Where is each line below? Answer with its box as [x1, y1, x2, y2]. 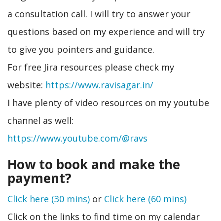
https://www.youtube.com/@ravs [7, 132, 147, 144]
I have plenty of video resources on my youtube [7, 96, 209, 109]
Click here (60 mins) [104, 193, 186, 205]
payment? [7, 169, 72, 187]
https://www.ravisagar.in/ [45, 78, 153, 91]
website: [7, 78, 45, 91]
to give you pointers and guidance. [7, 43, 154, 55]
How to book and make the [7, 155, 180, 173]
